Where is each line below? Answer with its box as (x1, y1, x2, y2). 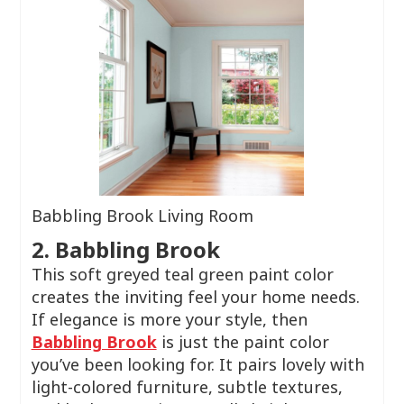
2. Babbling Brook (31, 234, 220, 264)
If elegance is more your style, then (31, 308, 308, 330)
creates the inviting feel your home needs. (31, 286, 360, 308)
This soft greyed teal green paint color (31, 263, 334, 285)
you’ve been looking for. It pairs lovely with (31, 353, 364, 375)
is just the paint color (156, 331, 329, 353)
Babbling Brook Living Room (31, 205, 253, 226)
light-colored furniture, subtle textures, (31, 376, 343, 398)
